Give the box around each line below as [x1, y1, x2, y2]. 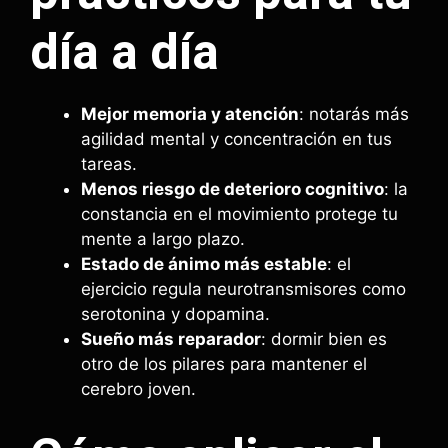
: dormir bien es [261, 328, 387, 349]
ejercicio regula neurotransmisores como [81, 278, 406, 299]
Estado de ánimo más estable [81, 253, 327, 274]
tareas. [81, 153, 137, 174]
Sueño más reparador [81, 328, 261, 349]
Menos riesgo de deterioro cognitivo [81, 178, 384, 199]
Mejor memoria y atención [81, 103, 299, 124]
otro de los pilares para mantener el [81, 353, 367, 374]
